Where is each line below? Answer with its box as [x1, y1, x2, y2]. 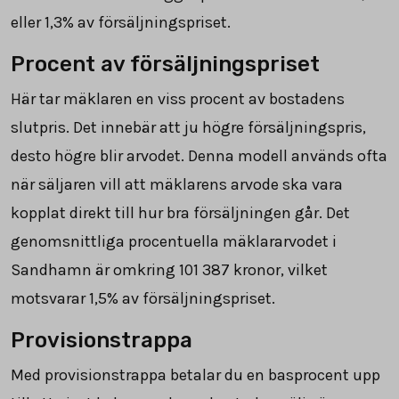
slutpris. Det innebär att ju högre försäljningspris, [11, 117, 366, 137]
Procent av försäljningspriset [11, 51, 320, 77]
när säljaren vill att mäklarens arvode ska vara [11, 174, 343, 194]
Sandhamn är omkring [11, 259, 179, 280]
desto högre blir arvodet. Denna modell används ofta [11, 145, 387, 166]
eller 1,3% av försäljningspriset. [11, 12, 231, 32]
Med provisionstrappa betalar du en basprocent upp [11, 364, 380, 385]
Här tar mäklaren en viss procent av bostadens [11, 88, 345, 109]
